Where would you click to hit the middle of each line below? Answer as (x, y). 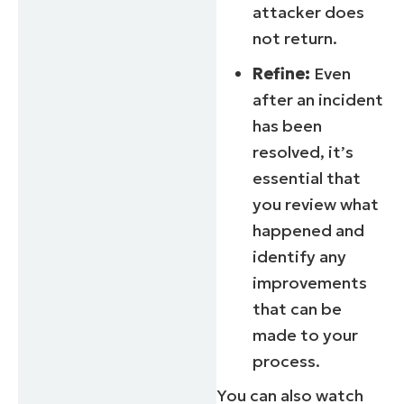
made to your (306, 335)
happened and (309, 230)
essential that (307, 178)
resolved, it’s (303, 151)
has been (288, 125)
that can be (298, 308)
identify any (300, 256)
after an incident (318, 99)
